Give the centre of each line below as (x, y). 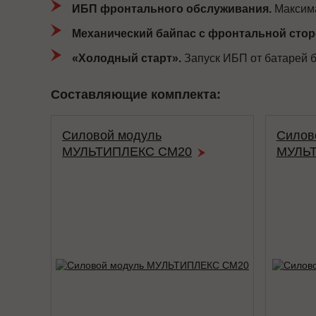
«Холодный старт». (127, 58)
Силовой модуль (112, 135)
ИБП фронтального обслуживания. (172, 9)
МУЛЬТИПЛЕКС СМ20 (127, 152)
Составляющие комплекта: (136, 95)
